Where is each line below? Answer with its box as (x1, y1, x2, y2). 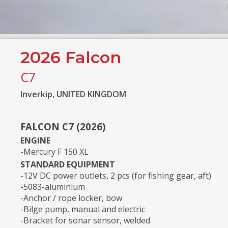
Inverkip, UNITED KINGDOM (20, 88, 126, 100)
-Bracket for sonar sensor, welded (20, 215, 150, 226)
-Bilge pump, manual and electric (20, 204, 145, 215)
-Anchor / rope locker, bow (20, 192, 122, 204)
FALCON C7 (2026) (20, 120, 106, 133)
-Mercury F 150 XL (20, 146, 89, 158)
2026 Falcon (20, 47, 121, 67)
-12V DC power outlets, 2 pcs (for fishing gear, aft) (20, 170, 211, 182)
